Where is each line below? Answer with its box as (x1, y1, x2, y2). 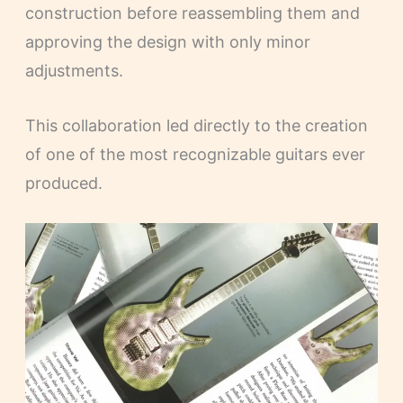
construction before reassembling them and (24, 3, 360, 22)
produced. (24, 173, 103, 193)
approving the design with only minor (24, 31, 310, 51)
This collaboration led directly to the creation (24, 115, 368, 135)
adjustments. (24, 60, 123, 80)
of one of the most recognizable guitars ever (24, 144, 365, 164)
